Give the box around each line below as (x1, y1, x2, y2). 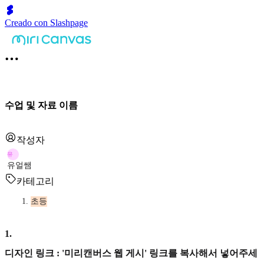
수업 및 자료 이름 (5, 100, 78, 110)
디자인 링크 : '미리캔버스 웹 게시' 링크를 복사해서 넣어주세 (5, 247, 258, 258)
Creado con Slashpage (5, 18, 88, 28)
